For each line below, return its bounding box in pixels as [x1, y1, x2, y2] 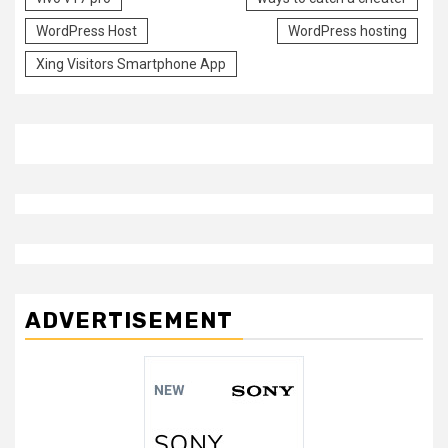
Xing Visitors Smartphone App [36, 55, 226, 72]
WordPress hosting [288, 22, 407, 39]
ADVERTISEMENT [25, 306, 233, 334]
